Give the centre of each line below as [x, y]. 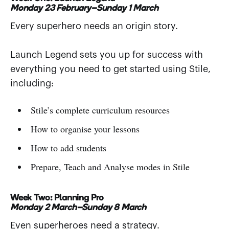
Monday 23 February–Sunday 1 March [84, 6]
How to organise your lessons [85, 129]
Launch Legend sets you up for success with [107, 54]
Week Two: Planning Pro [57, 196]
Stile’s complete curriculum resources [100, 110]
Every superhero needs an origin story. [94, 26]
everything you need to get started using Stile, [110, 69]
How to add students [68, 147]
